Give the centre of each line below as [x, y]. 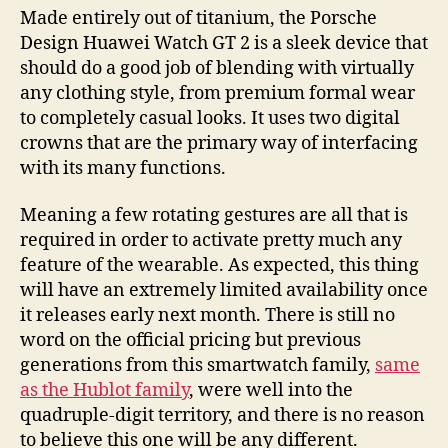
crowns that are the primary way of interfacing [219, 143]
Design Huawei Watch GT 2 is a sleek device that [224, 43]
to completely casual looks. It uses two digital [210, 118]
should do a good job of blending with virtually [217, 68]
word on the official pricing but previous [190, 341]
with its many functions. [123, 168]
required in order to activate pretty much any [211, 241]
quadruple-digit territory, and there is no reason [222, 416]
